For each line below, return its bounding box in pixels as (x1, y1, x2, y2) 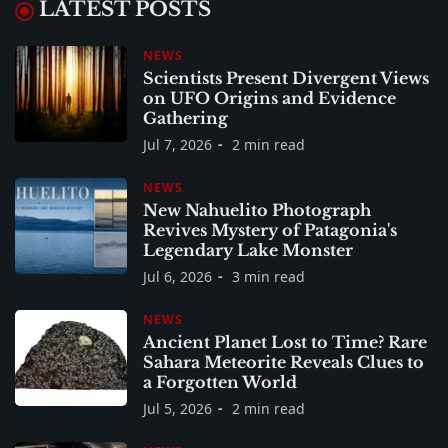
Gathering (143, 107, 228, 128)
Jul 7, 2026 (143, 134, 212, 154)
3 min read (232, 266, 305, 286)
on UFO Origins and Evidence (143, 87, 396, 108)
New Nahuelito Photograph (143, 199, 371, 220)
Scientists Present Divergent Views (143, 67, 429, 88)
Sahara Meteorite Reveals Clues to (143, 351, 424, 372)
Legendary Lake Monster (143, 239, 353, 260)
